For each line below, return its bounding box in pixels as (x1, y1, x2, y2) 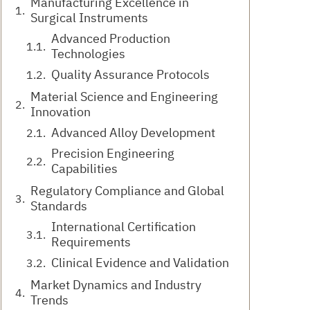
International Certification (51, 219, 196, 235)
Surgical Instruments (30, 10, 148, 26)
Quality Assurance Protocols (51, 66, 210, 83)
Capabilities (51, 161, 118, 177)
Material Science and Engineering (30, 89, 218, 105)
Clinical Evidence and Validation (51, 255, 229, 271)
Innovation (30, 104, 91, 120)
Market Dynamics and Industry (30, 277, 201, 293)
